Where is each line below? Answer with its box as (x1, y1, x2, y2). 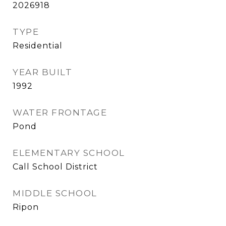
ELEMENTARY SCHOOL (13, 148, 125, 158)
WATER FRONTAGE (13, 107, 107, 118)
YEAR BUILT (13, 67, 72, 77)
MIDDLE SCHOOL (13, 188, 97, 198)
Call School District (13, 162, 98, 172)
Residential (13, 41, 63, 50)
